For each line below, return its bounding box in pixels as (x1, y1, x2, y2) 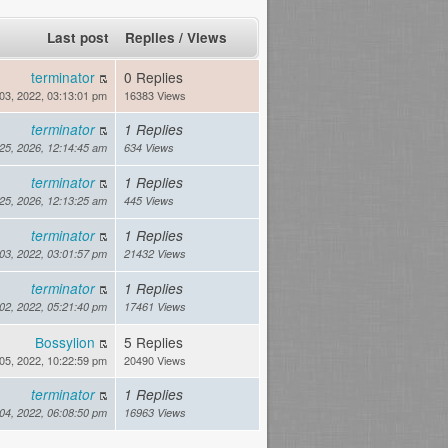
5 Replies (124, 332, 183, 353)
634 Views (124, 140, 174, 156)
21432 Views (124, 246, 186, 262)
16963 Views (124, 405, 186, 421)
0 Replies (124, 67, 183, 88)
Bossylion (35, 332, 95, 353)
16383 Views (124, 87, 186, 104)
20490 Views (124, 352, 186, 369)
